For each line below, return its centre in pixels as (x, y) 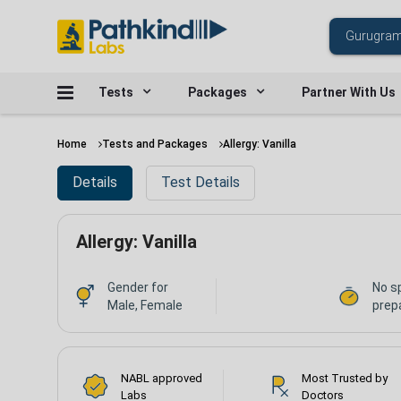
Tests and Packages (155, 144)
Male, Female (145, 305)
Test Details (200, 183)
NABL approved (162, 378)
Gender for (138, 287)
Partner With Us (349, 92)
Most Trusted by (345, 378)
